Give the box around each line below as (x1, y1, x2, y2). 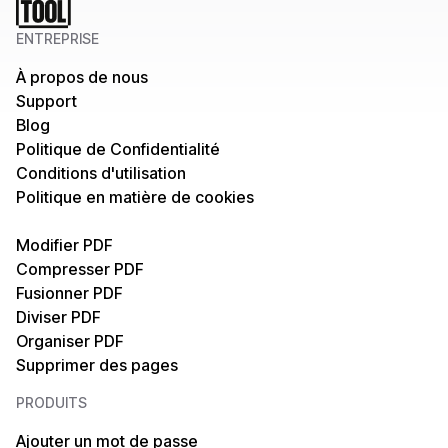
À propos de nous (16, 67, 148, 87)
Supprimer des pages (16, 355, 178, 375)
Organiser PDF (16, 331, 124, 351)
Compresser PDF (16, 259, 144, 279)
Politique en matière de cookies (16, 187, 254, 207)
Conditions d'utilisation (16, 163, 186, 183)
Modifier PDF (16, 235, 113, 255)
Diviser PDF (16, 307, 101, 327)
